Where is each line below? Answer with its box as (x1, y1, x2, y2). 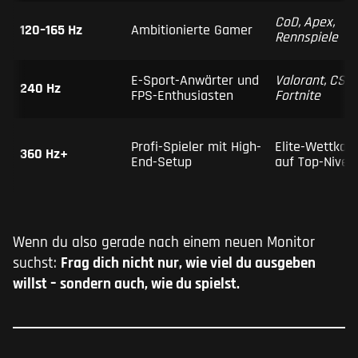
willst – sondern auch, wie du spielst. (13, 273, 240, 294)
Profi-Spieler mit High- (131, 138, 261, 157)
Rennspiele (275, 29, 338, 47)
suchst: (13, 253, 61, 273)
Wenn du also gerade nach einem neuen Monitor (13, 232, 315, 253)
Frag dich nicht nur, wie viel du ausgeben (61, 253, 316, 273)
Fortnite (275, 87, 320, 105)
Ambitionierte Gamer (131, 22, 253, 40)
